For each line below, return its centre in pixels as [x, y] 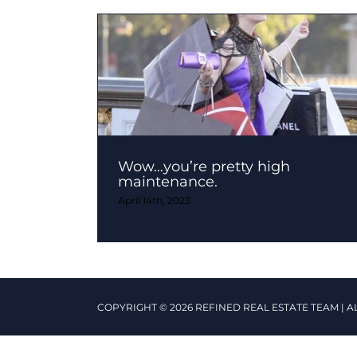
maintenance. [168, 182]
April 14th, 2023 [154, 201]
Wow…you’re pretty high [204, 167]
